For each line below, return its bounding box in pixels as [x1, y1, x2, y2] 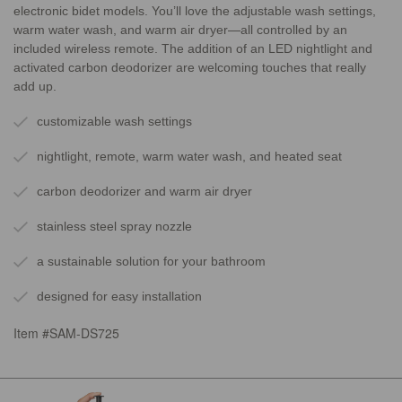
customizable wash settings [37, 113, 192, 128]
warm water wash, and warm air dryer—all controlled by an [13, 22, 347, 37]
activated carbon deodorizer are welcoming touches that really [13, 59, 366, 74]
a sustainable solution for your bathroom [37, 253, 266, 268]
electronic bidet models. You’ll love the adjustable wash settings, [13, 3, 376, 18]
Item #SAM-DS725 [13, 323, 119, 342]
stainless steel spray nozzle [37, 218, 192, 233]
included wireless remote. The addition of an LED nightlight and [13, 40, 372, 56]
